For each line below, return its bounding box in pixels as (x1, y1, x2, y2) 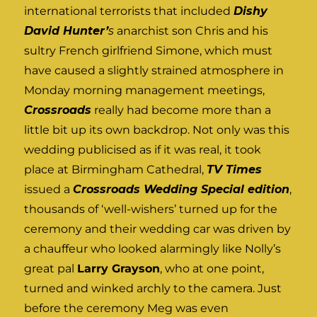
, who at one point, (160, 262, 265, 276)
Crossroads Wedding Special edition (73, 183, 290, 197)
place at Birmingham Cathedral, (24, 163, 207, 177)
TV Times (207, 163, 263, 177)
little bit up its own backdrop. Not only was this (24, 123, 290, 137)
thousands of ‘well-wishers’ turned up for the (24, 202, 278, 217)
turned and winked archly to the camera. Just (24, 282, 282, 296)
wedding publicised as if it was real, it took (24, 143, 262, 157)
